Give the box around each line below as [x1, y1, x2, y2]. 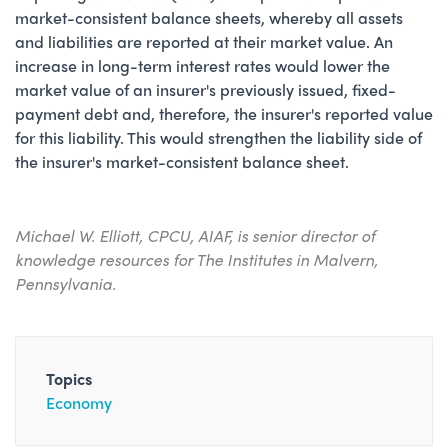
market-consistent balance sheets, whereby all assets [15, 5, 403, 29]
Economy [46, 390, 112, 414]
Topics [46, 366, 92, 390]
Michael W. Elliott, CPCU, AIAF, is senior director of [15, 223, 375, 247]
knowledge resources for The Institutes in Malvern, [15, 247, 378, 271]
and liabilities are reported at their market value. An [15, 29, 393, 53]
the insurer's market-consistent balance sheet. [15, 149, 349, 173]
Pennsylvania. [15, 271, 116, 295]
